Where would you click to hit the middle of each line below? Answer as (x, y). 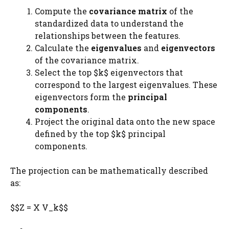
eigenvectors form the (81, 97)
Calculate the (63, 48)
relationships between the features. (108, 36)
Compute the (62, 11)
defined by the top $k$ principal (100, 134)
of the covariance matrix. (87, 60)
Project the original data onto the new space (125, 121)
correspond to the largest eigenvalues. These (126, 85)
